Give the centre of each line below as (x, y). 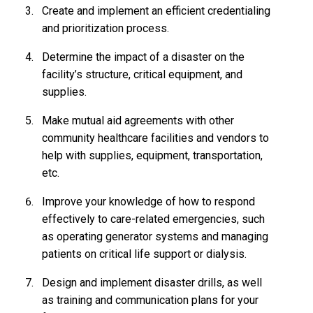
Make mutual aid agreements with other (138, 121)
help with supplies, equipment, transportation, (152, 156)
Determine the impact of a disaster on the (143, 57)
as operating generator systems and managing (155, 237)
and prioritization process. (105, 29)
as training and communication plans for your (150, 300)
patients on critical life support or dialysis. (144, 254)
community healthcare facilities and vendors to (155, 138)
